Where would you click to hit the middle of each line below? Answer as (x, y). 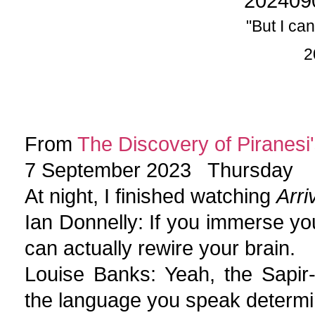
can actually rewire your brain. (160, 248)
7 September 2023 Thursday (159, 170)
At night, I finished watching (150, 196)
